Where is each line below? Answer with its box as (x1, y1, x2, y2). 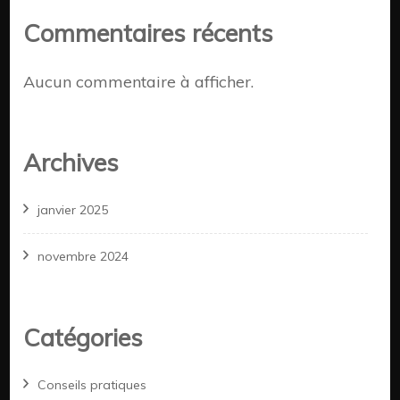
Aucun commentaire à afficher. (23, 71, 254, 92)
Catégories (23, 321, 144, 353)
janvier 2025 (37, 201, 109, 218)
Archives (23, 146, 120, 178)
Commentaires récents (23, 18, 274, 49)
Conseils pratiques (37, 377, 147, 394)
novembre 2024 (37, 247, 129, 264)
